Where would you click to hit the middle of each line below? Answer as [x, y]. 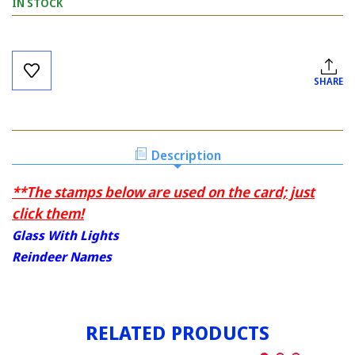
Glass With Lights [65, 236]
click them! [48, 214]
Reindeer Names [62, 257]
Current [33, 48]
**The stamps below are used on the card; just [163, 192]
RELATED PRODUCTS [177, 333]
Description [186, 156]
